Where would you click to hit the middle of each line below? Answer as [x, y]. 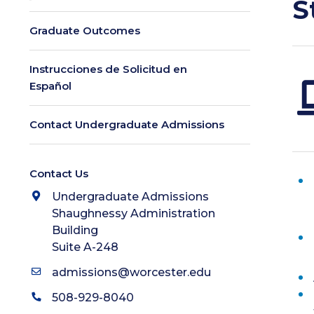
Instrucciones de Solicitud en [108, 69]
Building [75, 230]
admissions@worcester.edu [131, 272]
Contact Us [59, 173]
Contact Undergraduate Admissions [127, 124]
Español [50, 86]
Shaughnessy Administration [134, 213]
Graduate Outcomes [85, 30]
